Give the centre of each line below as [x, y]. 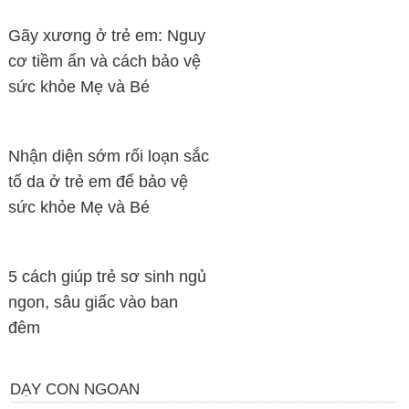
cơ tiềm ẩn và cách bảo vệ [105, 61]
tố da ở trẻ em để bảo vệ [99, 182]
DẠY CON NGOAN [74, 389]
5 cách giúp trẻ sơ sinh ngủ [108, 277]
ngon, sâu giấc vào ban [94, 302]
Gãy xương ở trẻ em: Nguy [107, 36]
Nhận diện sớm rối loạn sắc [109, 156]
